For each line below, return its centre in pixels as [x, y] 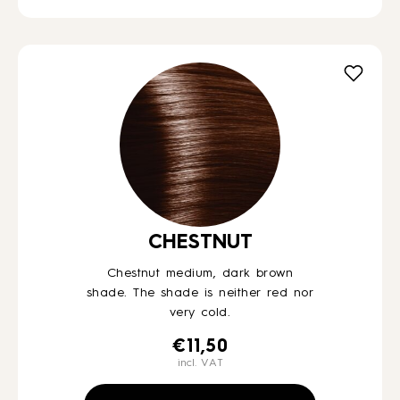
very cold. [200, 312]
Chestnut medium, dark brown [200, 273]
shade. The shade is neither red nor [200, 293]
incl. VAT [200, 363]
